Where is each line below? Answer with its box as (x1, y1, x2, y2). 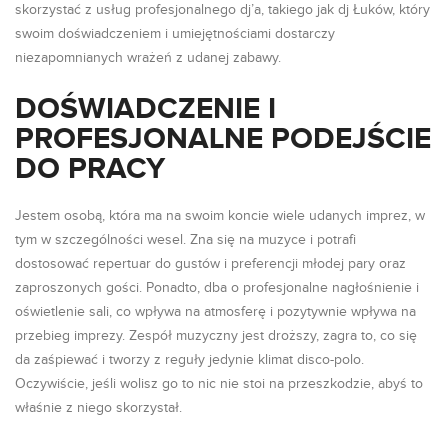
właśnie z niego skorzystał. (15, 400, 182, 416)
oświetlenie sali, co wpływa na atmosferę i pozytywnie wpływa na (15, 304, 416, 320)
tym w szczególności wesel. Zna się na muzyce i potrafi (15, 232, 356, 248)
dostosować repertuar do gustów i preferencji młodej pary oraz (15, 256, 406, 272)
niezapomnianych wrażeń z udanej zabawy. (15, 50, 281, 66)
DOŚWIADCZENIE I (15, 91, 276, 127)
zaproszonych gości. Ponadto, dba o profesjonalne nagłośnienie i (15, 280, 419, 296)
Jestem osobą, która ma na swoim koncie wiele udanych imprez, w (15, 208, 425, 224)
